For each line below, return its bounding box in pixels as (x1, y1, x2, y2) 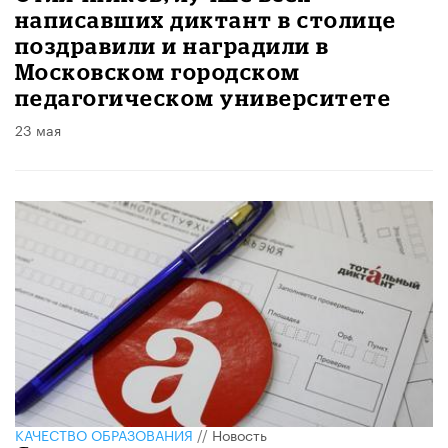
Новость (212, 422, 267, 445)
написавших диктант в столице (15, 7, 397, 33)
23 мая (15, 118, 61, 141)
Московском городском (15, 59, 301, 85)
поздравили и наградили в (15, 33, 330, 59)
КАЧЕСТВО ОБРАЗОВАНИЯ (15, 422, 193, 445)
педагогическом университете (15, 85, 392, 111)
